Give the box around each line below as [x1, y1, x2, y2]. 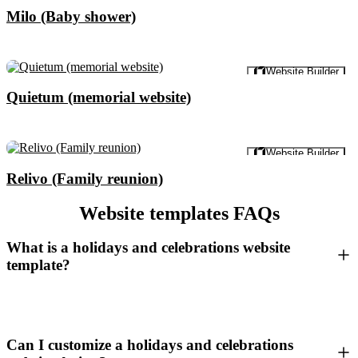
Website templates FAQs [78, 202, 280, 224]
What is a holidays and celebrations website [6, 239, 290, 257]
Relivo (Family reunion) [6, 169, 163, 187]
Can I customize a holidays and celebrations [6, 336, 293, 353]
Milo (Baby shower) [6, 8, 136, 25]
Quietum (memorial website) [6, 89, 191, 106]
